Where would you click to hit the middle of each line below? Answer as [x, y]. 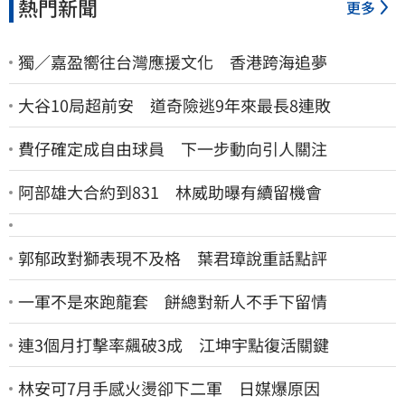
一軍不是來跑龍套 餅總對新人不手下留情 [173, 301]
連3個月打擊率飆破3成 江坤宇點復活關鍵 [174, 345]
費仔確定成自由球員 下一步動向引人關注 [173, 149]
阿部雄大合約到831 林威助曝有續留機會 [170, 192]
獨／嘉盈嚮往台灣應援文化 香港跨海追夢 [173, 62]
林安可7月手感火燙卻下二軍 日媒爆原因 [169, 388]
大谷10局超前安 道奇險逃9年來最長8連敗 [174, 105]
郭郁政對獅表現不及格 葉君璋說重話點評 [173, 258]
